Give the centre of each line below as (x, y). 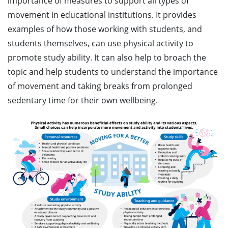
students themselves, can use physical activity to (101, 43)
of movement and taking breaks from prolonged (100, 86)
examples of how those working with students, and (105, 29)
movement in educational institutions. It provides (102, 15)
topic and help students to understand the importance (113, 72)
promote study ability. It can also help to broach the (107, 58)
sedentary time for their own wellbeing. (85, 100)
